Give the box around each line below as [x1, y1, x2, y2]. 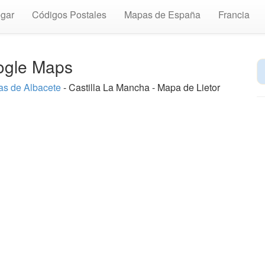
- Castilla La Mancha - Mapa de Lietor [61, 80, 220, 94]
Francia [218, 8, 250, 21]
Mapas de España [124, 8, 201, 21]
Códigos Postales [32, 8, 106, 21]
